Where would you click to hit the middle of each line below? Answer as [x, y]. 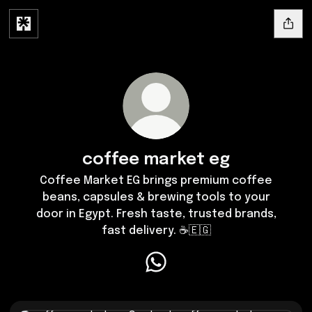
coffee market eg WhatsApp [231, 278]
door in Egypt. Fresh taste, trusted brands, [156, 214]
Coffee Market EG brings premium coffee [156, 181]
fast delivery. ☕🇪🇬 [156, 231]
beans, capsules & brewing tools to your [156, 197]
